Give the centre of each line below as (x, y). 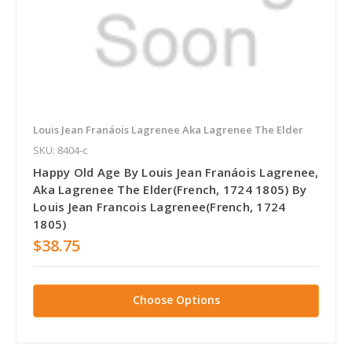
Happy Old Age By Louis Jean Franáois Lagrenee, (176, 172)
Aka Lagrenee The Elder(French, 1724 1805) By (170, 189)
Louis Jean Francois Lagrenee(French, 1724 (159, 206)
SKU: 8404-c (60, 150)
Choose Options (176, 299)
